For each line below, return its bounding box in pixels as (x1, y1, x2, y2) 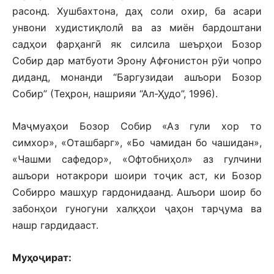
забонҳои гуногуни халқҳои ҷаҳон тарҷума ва (12, 202, 262, 215)
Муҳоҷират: (12, 251, 72, 264)
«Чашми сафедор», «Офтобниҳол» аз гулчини (12, 153, 262, 165)
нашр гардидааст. (12, 219, 98, 231)
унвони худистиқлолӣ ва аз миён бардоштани (12, 21, 262, 34)
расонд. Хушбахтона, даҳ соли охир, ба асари (12, 5, 262, 17)
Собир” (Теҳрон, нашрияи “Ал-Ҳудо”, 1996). (12, 87, 218, 100)
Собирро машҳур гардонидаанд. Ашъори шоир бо (12, 186, 262, 198)
